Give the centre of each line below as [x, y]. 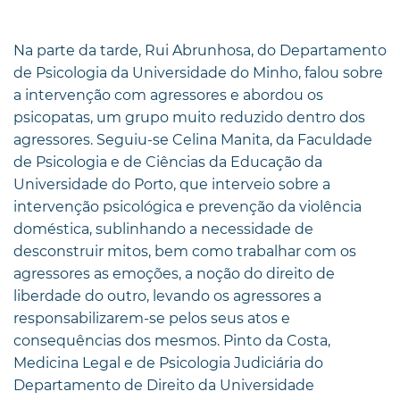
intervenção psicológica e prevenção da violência [187, 206]
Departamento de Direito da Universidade [164, 385]
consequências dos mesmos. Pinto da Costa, [172, 340]
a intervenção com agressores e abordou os [168, 95]
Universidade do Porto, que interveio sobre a [172, 184]
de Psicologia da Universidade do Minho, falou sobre [198, 72]
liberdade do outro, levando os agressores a [167, 296]
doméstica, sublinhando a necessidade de [163, 229]
